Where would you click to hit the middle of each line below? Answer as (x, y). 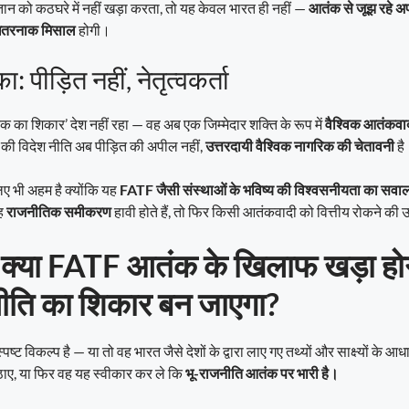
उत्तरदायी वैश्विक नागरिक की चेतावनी (299, 146)
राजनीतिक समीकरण (58, 212)
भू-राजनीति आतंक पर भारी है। (262, 373)
